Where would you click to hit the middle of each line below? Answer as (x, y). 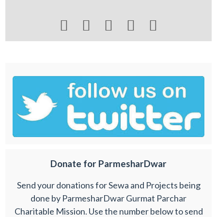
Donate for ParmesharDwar (108, 164)
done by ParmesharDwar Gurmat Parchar (108, 198)
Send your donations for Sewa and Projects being (108, 185)
